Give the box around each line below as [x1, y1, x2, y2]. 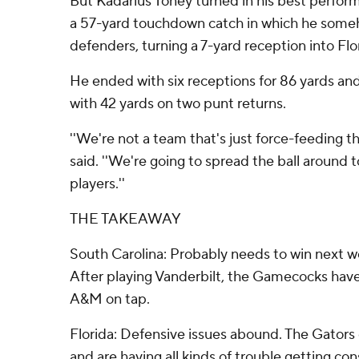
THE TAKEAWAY [70, 210, 181, 228]
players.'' [70, 175, 125, 193]
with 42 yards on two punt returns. [70, 95, 286, 113]
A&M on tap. [70, 290, 150, 309]
